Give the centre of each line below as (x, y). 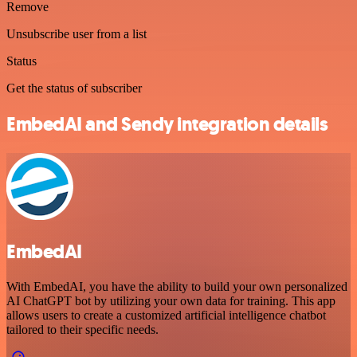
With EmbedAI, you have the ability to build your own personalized (177, 287)
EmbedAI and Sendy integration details (167, 124)
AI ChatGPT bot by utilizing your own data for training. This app (171, 301)
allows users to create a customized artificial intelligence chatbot (166, 316)
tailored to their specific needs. (82, 330)
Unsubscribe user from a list (76, 33)
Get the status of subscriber (74, 88)
